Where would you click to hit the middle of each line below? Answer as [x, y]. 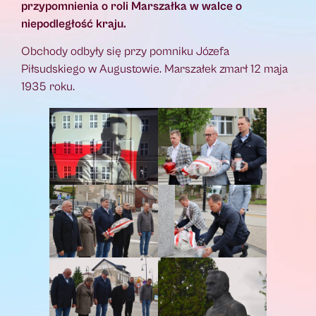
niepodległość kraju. [74, 24]
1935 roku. [48, 87]
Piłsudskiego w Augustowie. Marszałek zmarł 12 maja [154, 69]
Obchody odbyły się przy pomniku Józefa [125, 52]
